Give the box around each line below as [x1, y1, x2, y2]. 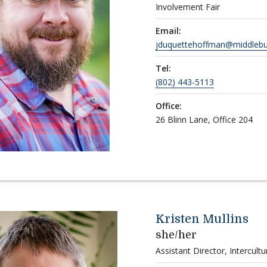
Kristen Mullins [155, 212, 249, 226]
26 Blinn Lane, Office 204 [155, 113, 253, 125]
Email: [155, 24, 181, 36]
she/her [155, 228, 197, 241]
